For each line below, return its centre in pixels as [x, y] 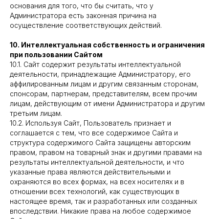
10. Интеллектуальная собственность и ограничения [107, 45]
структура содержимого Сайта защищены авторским [100, 142]
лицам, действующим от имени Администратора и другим [107, 103]
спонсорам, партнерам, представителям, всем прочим [103, 94]
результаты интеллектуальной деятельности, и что [97, 162]
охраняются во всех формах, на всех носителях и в [97, 182]
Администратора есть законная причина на [83, 15]
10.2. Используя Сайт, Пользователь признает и [90, 123]
